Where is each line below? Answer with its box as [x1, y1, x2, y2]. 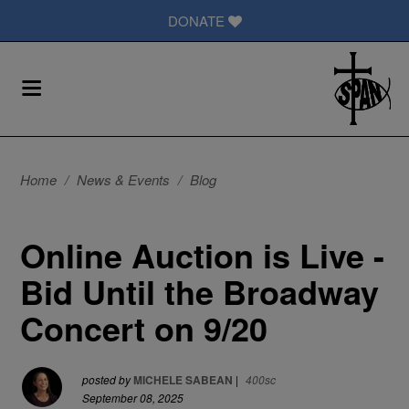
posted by [82, 372, 134, 387]
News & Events [77, 170, 171, 189]
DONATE [167, 11, 228, 30]
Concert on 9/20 [20, 304, 268, 351]
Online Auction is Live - [20, 231, 385, 278]
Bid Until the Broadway [20, 267, 380, 315]
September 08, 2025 [82, 390, 184, 405]
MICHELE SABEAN [133, 372, 234, 388]
